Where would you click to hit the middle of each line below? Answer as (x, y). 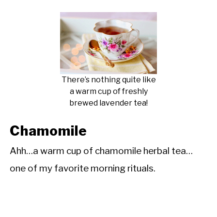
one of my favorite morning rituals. (83, 168)
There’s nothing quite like (108, 80)
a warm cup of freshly (108, 92)
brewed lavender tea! (108, 103)
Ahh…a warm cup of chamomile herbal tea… (101, 151)
